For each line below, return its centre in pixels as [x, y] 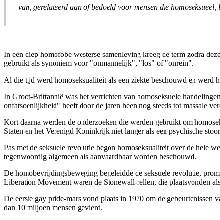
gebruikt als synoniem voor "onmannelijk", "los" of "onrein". [99, 63]
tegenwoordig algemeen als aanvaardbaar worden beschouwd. [100, 157]
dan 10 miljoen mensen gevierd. [53, 208]
